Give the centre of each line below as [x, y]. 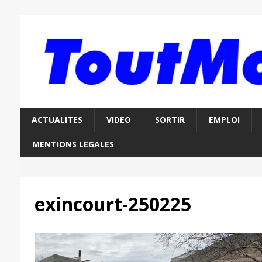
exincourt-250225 [113, 204]
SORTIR [170, 120]
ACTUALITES [57, 120]
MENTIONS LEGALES [73, 144]
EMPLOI [224, 120]
